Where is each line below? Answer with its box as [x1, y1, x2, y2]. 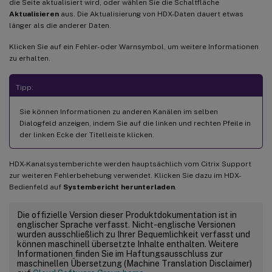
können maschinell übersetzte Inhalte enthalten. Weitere [17, 239, 239, 250]
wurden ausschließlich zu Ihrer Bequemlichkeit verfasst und [17, 229, 250, 240]
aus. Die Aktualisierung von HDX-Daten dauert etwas [59, 10, 243, 19]
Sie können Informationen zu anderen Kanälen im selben [19, 107, 218, 117]
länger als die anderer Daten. [9, 21, 111, 30]
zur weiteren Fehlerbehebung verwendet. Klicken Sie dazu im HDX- [9, 171, 241, 180]
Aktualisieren [9, 10, 59, 19]
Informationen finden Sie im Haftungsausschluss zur [17, 249, 223, 259]
